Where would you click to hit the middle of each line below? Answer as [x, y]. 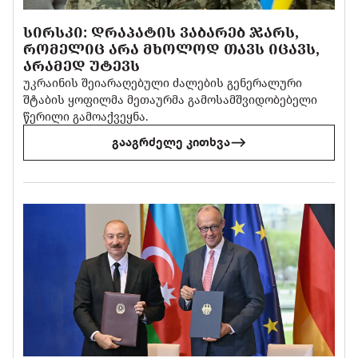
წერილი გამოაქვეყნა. [86, 116]
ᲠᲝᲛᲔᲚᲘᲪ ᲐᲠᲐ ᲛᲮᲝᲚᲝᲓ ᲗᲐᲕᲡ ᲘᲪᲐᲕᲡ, [172, 48]
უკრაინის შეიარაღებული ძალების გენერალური [163, 82]
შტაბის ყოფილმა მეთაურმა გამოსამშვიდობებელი [171, 99]
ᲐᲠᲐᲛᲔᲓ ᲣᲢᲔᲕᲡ [82, 65]
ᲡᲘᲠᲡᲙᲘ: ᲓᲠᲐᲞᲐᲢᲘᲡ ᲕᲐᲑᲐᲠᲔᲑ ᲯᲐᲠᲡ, [161, 32]
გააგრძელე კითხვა [171, 142]
